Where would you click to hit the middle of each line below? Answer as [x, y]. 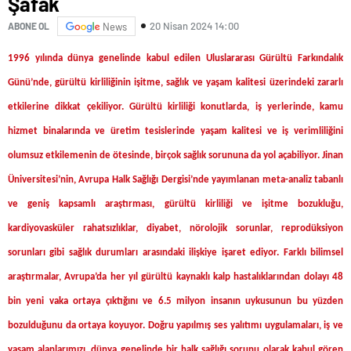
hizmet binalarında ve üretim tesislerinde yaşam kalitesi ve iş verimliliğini [175, 131]
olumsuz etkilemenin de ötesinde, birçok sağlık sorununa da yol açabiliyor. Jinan [175, 155]
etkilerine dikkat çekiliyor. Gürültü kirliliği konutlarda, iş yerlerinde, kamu [175, 107]
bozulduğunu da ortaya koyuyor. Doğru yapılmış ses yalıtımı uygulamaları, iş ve [175, 325]
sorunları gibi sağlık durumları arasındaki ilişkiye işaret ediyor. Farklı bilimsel [175, 252]
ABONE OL [29, 26]
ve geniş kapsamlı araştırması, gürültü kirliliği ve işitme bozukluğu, [175, 204]
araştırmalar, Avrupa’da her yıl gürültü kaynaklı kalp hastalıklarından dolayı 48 [175, 277]
